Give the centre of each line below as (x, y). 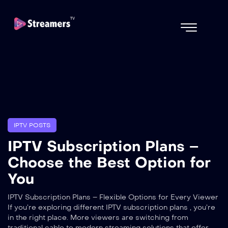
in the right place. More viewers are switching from (98, 218)
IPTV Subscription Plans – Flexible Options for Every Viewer (113, 197)
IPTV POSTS (32, 125)
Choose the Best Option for (109, 163)
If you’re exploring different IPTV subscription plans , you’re (111, 208)
